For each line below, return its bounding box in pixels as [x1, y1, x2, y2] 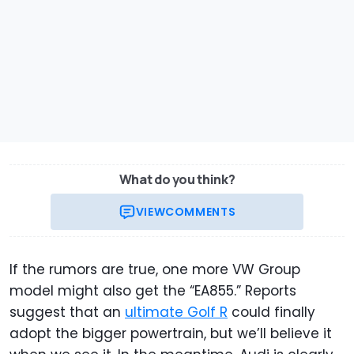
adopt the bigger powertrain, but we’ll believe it [9, 323, 332, 343]
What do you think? [119, 170, 235, 188]
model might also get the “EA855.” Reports [9, 281, 296, 300]
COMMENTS [165, 203, 236, 220]
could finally [228, 302, 315, 322]
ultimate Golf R [125, 302, 228, 322]
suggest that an [9, 302, 125, 322]
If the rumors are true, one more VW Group [9, 259, 300, 279]
